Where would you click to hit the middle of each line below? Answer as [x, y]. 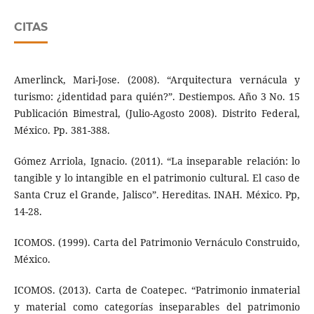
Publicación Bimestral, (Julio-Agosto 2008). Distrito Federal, [157, 113]
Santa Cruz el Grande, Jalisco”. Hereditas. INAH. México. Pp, [157, 194]
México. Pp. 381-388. [62, 130]
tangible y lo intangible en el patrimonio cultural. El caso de [157, 177]
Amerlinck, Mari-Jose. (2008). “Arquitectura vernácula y [157, 79]
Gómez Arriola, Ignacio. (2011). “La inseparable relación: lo [157, 161]
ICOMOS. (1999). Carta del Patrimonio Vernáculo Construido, [157, 242]
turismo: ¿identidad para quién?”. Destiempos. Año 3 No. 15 [157, 96]
